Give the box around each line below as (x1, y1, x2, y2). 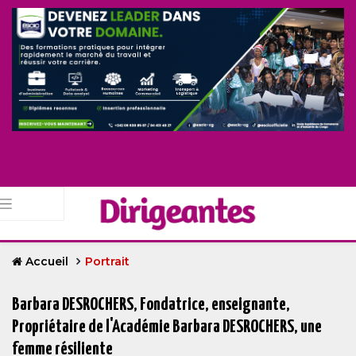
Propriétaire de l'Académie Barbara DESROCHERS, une (12, 318, 322, 337)
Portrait (85, 254, 130, 269)
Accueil (22, 254, 72, 269)
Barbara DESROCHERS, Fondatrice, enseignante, (12, 296, 290, 315)
